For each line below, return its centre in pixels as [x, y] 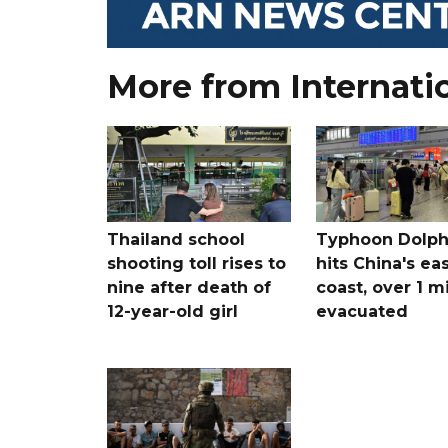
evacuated [361, 311]
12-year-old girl [172, 311]
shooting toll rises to [196, 263]
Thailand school [176, 239]
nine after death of [189, 287]
